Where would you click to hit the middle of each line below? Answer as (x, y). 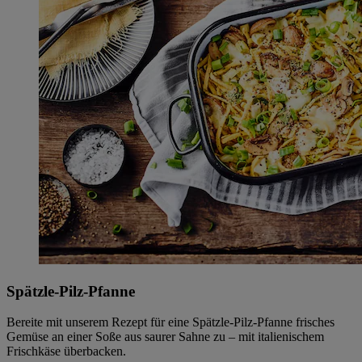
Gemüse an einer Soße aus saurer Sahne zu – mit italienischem (165, 337)
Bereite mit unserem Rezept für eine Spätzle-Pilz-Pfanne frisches (170, 322)
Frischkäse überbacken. (66, 351)
